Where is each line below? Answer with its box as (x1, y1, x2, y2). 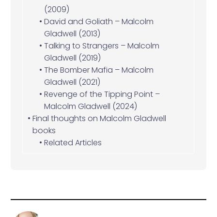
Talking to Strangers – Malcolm (44, 40, 159, 51)
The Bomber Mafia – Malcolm (44, 64, 154, 76)
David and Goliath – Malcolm (44, 15, 154, 27)
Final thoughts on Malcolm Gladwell (32, 112, 166, 124)
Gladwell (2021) (44, 76, 100, 88)
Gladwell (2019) (44, 52, 101, 63)
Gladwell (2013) (44, 28, 100, 39)
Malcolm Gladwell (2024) (44, 100, 137, 112)
